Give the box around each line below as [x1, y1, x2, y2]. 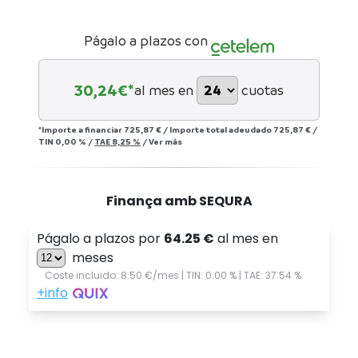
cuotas [241, 82, 284, 99]
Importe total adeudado [169, 123, 273, 135]
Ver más [149, 135, 182, 147]
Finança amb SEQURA [105, 191, 253, 210]
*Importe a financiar [38, 123, 124, 135]
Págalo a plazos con [83, 31, 208, 49]
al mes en [134, 82, 193, 99]
